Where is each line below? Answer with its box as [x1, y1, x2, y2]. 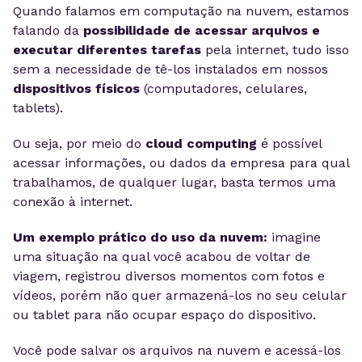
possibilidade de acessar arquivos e [83, 23, 320, 38]
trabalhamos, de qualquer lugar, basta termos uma [13, 175, 336, 190]
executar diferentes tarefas [13, 42, 201, 57]
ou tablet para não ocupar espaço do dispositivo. [13, 307, 316, 322]
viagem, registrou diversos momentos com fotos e [13, 268, 325, 284]
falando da [13, 23, 83, 38]
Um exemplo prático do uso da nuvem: [13, 229, 267, 245]
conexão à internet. [13, 194, 133, 209]
